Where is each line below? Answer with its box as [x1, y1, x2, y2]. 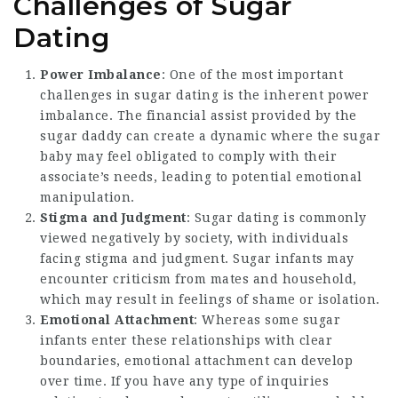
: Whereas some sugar [194, 312, 340, 327]
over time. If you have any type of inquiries [40, 373, 329, 388]
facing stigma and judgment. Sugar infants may [40, 251, 354, 266]
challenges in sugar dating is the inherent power [40, 87, 369, 102]
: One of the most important [161, 67, 343, 82]
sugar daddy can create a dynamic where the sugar [40, 128, 380, 143]
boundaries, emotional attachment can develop [40, 353, 353, 368]
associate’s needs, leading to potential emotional [40, 169, 362, 184]
